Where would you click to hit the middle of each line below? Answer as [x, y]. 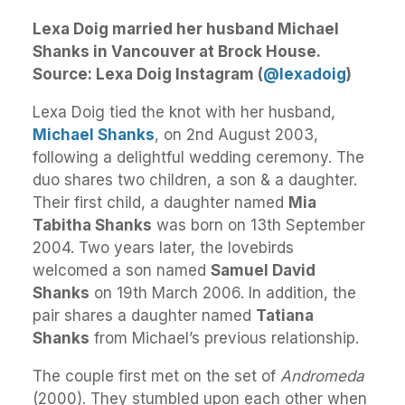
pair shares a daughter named [144, 315]
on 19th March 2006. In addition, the [223, 292]
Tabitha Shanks [92, 225]
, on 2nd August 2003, [236, 134]
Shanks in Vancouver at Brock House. [177, 51]
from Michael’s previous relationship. [224, 338]
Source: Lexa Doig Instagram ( [148, 74]
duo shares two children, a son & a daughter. [195, 179]
